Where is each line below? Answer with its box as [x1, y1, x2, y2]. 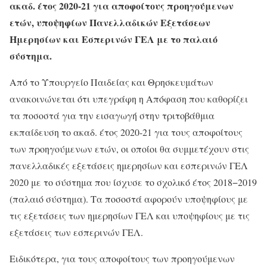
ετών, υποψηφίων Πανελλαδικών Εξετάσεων [10, 15, 210, 29]
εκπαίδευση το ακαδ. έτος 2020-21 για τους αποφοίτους [10, 125, 243, 138]
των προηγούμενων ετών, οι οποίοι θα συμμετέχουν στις [10, 142, 249, 155]
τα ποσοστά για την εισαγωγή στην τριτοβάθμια [10, 108, 215, 122]
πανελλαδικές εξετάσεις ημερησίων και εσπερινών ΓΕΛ [10, 159, 248, 172]
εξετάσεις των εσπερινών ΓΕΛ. [10, 225, 143, 238]
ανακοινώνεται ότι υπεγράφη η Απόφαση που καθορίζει [10, 92, 248, 105]
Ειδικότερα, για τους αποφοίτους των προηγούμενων [10, 252, 235, 265]
